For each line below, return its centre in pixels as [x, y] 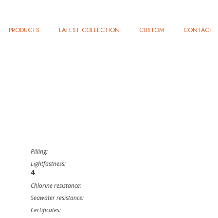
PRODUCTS [24, 30]
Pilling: [39, 152]
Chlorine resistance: [56, 186]
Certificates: [46, 210]
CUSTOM [152, 30]
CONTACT [198, 30]
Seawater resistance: [57, 198]
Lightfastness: [48, 164]
